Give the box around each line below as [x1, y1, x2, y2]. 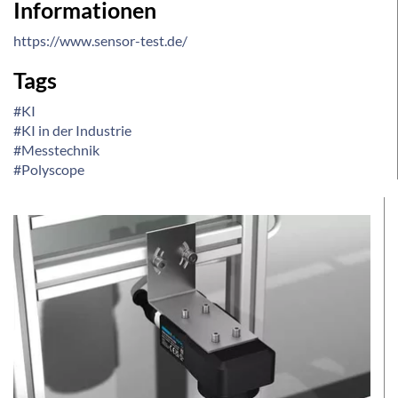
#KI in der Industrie [13, 121, 131, 139]
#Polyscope [13, 160, 84, 178]
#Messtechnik [13, 140, 99, 158]
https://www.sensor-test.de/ [13, 31, 187, 49]
